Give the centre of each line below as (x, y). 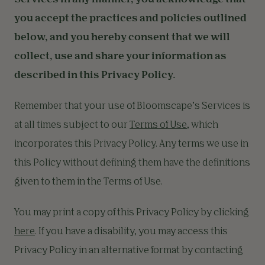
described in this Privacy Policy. (95, 76)
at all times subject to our (72, 125)
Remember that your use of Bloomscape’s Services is (132, 106)
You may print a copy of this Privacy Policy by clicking (132, 213)
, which (203, 125)
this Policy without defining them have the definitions (132, 163)
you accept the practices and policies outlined (130, 19)
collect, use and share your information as (120, 57)
